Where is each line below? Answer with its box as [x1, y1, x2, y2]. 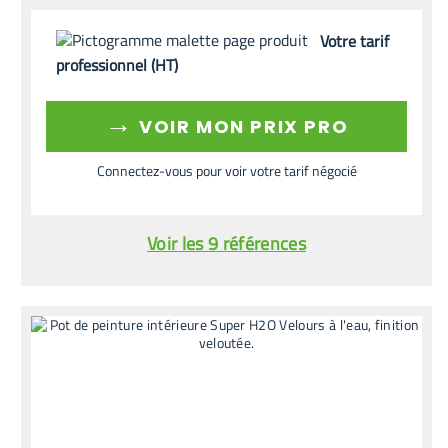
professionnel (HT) [56, 52, 179, 77]
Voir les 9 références [147, 229, 306, 257]
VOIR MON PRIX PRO [133, 113, 349, 139]
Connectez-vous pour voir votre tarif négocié [96, 159, 357, 181]
